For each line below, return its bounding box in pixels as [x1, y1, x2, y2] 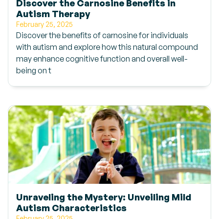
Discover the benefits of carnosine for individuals [16, 30, 188, 40]
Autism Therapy [16, 8, 90, 19]
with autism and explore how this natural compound [16, 42, 198, 52]
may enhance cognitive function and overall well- [16, 54, 188, 64]
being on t [16, 66, 51, 75]
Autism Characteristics [16, 202, 127, 213]
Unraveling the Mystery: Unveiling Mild [16, 191, 191, 202]
